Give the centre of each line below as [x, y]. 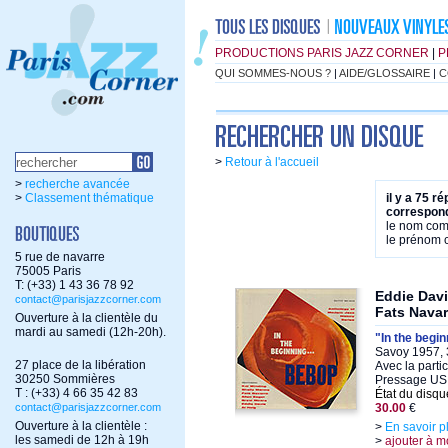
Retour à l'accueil [272, 162]
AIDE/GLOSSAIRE [384, 73]
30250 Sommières [65, 379]
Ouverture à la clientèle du [86, 318]
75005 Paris [48, 271]
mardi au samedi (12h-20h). [90, 332]
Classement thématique [89, 198]
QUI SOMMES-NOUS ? [273, 73]
